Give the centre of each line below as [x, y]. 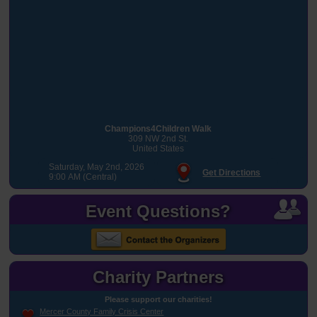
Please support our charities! [158, 299]
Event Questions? [158, 211]
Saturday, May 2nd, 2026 [97, 167]
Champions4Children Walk [158, 128]
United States [158, 148]
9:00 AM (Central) [83, 177]
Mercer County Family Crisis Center [102, 311]
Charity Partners [158, 277]
